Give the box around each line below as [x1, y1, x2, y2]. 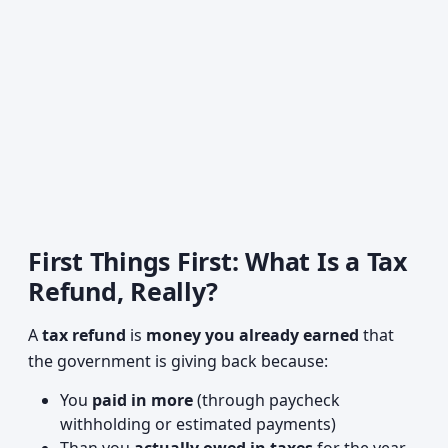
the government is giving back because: [28, 350, 328, 372]
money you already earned [146, 324, 359, 346]
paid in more [92, 389, 193, 411]
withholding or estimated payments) [60, 413, 336, 435]
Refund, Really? [28, 274, 218, 308]
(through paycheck [193, 389, 340, 411]
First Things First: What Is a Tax [28, 244, 407, 278]
